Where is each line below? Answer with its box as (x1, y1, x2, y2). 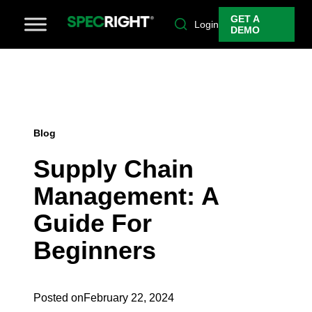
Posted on (33, 292, 84, 304)
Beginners (33, 236, 156, 265)
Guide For (33, 209, 152, 238)
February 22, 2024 (84, 292, 174, 304)
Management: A (33, 182, 219, 211)
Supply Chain (33, 155, 194, 184)
